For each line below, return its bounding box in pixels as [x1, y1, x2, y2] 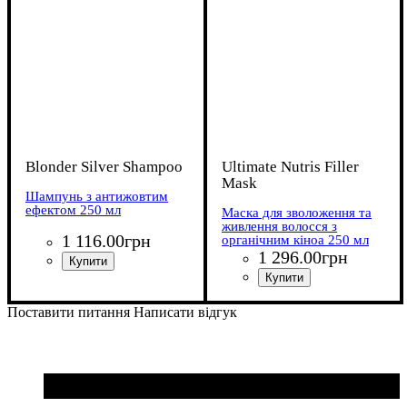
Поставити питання [7, 303, 130, 320]
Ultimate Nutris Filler [222, 157, 359, 175]
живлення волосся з [222, 218, 337, 233]
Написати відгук [134, 303, 237, 320]
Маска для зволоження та [222, 204, 372, 220]
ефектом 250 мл [25, 202, 121, 217]
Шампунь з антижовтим [25, 188, 168, 203]
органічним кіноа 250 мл [222, 232, 369, 247]
